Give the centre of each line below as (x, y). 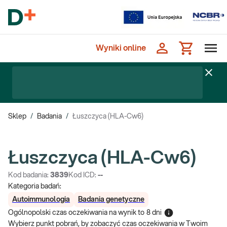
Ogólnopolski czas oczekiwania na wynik (72, 213)
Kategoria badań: (35, 186)
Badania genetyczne (111, 200)
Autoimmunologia (41, 200)
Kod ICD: (83, 175)
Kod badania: (29, 175)
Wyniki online (121, 48)
